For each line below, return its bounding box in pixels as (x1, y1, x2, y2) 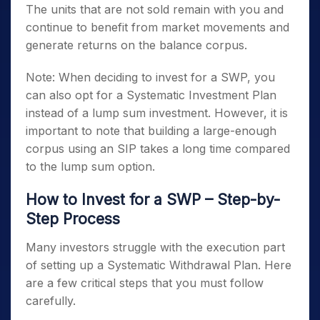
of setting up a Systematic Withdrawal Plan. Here (26, 258, 291, 272)
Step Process (26, 210, 120, 228)
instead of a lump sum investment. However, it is (26, 106, 288, 120)
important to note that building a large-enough (26, 124, 276, 138)
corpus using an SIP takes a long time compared (26, 141, 290, 156)
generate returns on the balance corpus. (26, 38, 247, 52)
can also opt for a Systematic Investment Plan (26, 88, 276, 102)
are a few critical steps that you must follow (26, 276, 264, 290)
